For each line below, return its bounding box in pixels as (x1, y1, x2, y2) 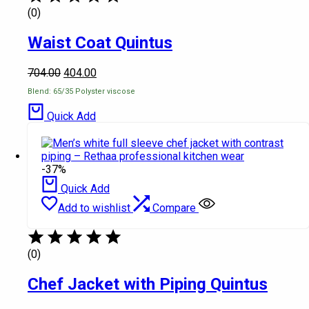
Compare (152, 201, 196, 215)
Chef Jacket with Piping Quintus (28, 274, 268, 294)
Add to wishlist (58, 201, 130, 215)
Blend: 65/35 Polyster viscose (28, 87, 135, 96)
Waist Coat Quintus (28, 33, 172, 53)
